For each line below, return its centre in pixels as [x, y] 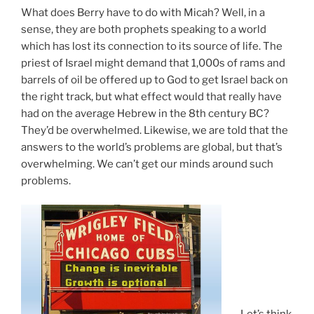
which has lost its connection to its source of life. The [152, 46]
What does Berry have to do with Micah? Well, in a [143, 12]
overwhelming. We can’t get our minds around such [147, 164]
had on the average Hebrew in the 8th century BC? [145, 113]
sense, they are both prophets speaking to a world [144, 29]
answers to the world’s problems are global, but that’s [152, 147]
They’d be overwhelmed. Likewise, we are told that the [155, 130]
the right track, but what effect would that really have [151, 96]
